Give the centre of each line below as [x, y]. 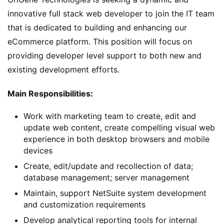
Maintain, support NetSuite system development [115, 193]
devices [38, 151]
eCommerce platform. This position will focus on [100, 42]
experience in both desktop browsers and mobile [116, 139]
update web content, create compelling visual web [119, 128]
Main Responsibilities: [51, 94]
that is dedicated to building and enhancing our [97, 28]
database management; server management [106, 178]
